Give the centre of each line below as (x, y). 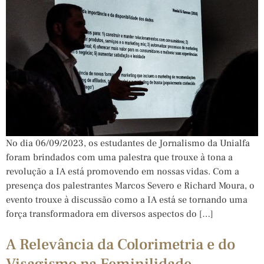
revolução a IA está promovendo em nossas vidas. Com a (123, 171)
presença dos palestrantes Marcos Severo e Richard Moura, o (130, 185)
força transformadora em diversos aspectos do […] (110, 214)
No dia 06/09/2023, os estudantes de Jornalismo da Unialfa (128, 143)
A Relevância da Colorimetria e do (121, 244)
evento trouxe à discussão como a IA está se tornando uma (127, 199)
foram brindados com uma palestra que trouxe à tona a (119, 157)
